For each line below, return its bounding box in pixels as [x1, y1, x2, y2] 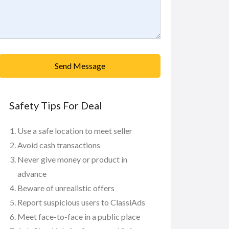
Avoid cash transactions [17, 140, 100, 150]
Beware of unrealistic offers [17, 183, 114, 193]
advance [17, 169, 47, 179]
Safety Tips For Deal [9, 99, 102, 112]
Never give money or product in [17, 154, 127, 165]
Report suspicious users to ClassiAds [17, 197, 145, 208]
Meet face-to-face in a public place [17, 212, 140, 222]
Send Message [54, 61, 105, 71]
